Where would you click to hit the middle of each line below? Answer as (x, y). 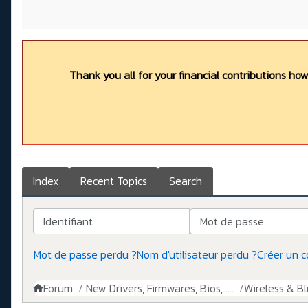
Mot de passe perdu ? (85, 255)
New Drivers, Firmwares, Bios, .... (160, 288)
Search (186, 181)
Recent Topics (114, 181)
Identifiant (58, 216)
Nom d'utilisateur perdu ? (197, 255)
